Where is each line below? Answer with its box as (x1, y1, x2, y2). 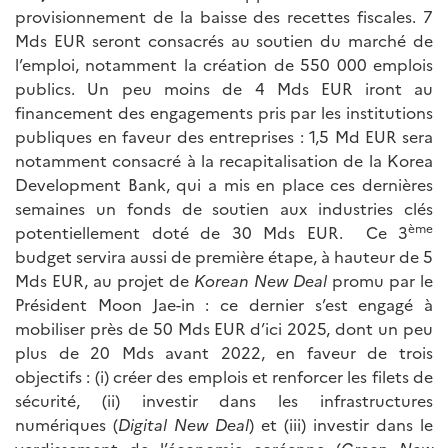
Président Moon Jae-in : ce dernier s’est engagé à (15, 293, 433, 316)
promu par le (327, 269, 433, 292)
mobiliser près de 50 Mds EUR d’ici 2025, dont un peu (15, 317, 433, 340)
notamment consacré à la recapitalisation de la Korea (15, 149, 433, 172)
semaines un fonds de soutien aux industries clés (15, 197, 433, 220)
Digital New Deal (118, 413, 249, 436)
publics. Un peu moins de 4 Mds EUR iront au (15, 77, 433, 100)
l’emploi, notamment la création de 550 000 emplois (15, 53, 433, 76)
